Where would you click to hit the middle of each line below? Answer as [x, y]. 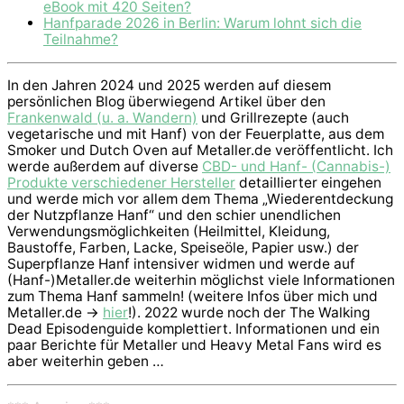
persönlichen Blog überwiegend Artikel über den [166, 102]
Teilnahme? [81, 40]
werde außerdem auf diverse [105, 167]
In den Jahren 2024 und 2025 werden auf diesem [169, 86]
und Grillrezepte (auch [273, 118]
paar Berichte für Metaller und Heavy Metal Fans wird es [194, 345]
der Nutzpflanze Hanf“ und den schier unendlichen [174, 216]
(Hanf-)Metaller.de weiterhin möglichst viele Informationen [201, 280]
